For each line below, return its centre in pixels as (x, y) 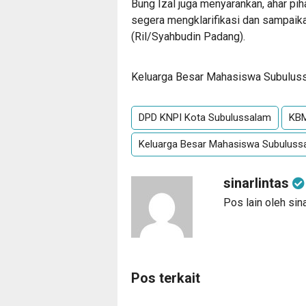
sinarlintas (258, 183)
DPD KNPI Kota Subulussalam (205, 117)
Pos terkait (166, 278)
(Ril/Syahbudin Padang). (188, 37)
